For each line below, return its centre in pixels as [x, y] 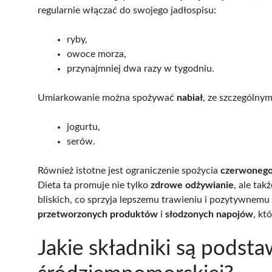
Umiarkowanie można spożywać [107, 97]
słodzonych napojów [209, 214]
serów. [81, 141]
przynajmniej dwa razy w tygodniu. [141, 68]
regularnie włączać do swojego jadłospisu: [127, 10]
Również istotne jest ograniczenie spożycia [129, 170]
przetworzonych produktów [98, 214]
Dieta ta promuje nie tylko [94, 185]
